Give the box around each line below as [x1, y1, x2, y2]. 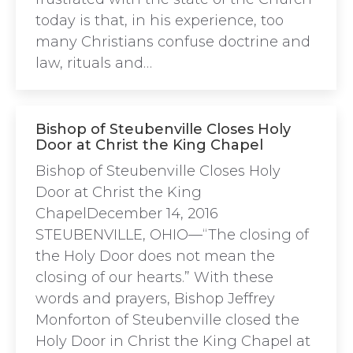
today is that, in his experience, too [35, 12, 284, 29]
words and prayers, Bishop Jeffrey [35, 290, 275, 307]
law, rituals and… [35, 54, 152, 72]
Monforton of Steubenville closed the [35, 311, 299, 329]
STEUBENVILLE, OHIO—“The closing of [35, 226, 309, 243]
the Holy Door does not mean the [35, 247, 275, 265]
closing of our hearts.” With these [35, 269, 273, 286]
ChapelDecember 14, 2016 [35, 205, 218, 222]
